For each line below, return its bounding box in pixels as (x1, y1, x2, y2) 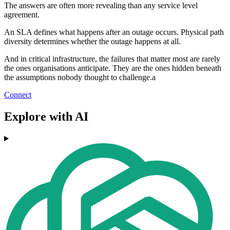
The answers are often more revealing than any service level (4, 1, 198, 10)
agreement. (4, 10, 40, 20)
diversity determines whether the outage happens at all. (4, 37, 181, 46)
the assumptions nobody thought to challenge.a (4, 73, 156, 82)
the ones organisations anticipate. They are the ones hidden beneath (4, 64, 221, 73)
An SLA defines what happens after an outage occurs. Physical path (4, 28, 224, 37)
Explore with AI (4, 110, 88, 124)
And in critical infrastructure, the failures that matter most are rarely (4, 54, 220, 64)
